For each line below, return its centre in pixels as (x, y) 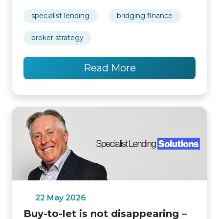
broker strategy (57, 38)
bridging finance (145, 16)
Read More (109, 68)
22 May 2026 (61, 198)
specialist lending (60, 16)
